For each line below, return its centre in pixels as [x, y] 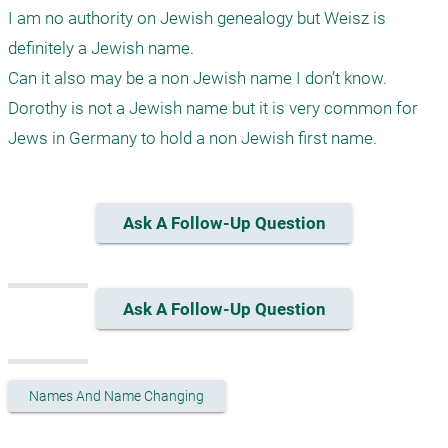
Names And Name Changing [117, 395]
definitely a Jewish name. [103, 48]
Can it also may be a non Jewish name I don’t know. [197, 78]
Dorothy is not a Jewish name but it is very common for [213, 108]
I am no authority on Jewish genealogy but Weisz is [197, 18]
